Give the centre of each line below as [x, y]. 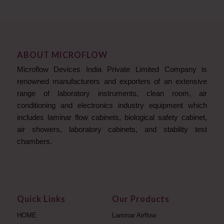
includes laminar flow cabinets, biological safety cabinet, [112, 117]
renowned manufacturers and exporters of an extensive [112, 81]
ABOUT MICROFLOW [62, 55]
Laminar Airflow [134, 215]
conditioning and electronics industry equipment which [112, 105]
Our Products [140, 199]
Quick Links [41, 199]
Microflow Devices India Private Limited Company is [112, 69]
